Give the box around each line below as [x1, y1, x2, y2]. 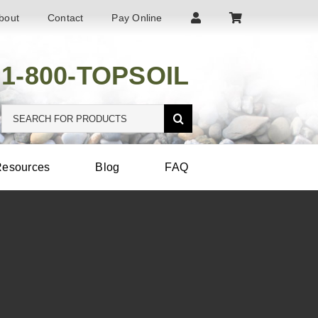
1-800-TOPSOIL [1, 61, 190, 90]
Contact [47, 11, 84, 23]
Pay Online [111, 11, 163, 23]
